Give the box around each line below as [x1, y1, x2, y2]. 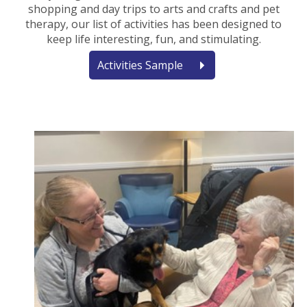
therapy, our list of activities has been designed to [25, 16, 282, 32]
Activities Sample [97, 57, 183, 73]
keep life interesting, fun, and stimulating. [46, 31, 261, 47]
